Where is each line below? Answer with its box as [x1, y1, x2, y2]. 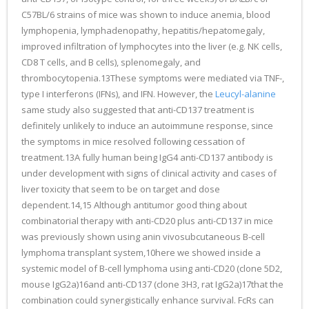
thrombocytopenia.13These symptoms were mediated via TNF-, [21, 72, 284, 84]
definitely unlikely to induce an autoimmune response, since [21, 119, 273, 132]
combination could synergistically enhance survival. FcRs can [21, 294, 274, 306]
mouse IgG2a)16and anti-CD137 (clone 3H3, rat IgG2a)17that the [21, 278, 283, 290]
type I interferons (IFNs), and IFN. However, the [21, 88, 215, 100]
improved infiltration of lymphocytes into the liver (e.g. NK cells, [21, 40, 282, 52]
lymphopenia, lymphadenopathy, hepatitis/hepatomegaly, [21, 24, 265, 37]
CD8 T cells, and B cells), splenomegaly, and [21, 56, 201, 68]
